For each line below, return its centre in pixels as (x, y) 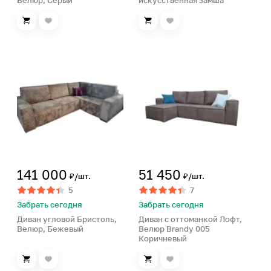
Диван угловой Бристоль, (67, 219)
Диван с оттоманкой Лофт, (190, 219)
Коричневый (163, 238)
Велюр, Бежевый (50, 229)
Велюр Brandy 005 (174, 229)
